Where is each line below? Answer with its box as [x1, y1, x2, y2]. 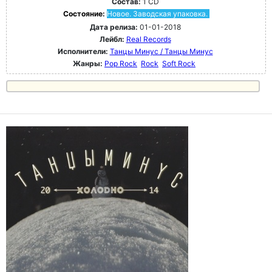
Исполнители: [57, 47, 110, 56]
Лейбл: [99, 35, 124, 44]
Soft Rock [162, 59, 195, 68]
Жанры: [73, 59, 103, 68]
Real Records [126, 35, 171, 44]
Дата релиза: [89, 22, 138, 32]
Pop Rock [104, 59, 137, 68]
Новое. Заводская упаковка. [106, 9, 208, 18]
